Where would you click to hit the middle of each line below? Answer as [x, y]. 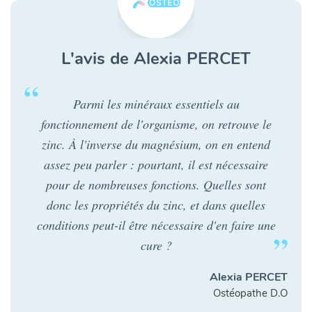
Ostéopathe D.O [250, 294]
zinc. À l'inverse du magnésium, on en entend [156, 145]
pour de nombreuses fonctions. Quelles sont [156, 185]
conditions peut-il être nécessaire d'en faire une [156, 225]
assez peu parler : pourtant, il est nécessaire [156, 165]
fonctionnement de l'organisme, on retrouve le [156, 124]
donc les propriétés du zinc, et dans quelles [156, 205]
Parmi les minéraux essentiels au [156, 104]
